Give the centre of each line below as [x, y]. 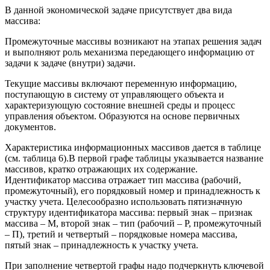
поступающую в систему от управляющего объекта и [115, 95]
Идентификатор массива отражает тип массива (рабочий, [123, 180]
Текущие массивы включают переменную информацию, [121, 84]
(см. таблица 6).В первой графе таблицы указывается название [134, 159]
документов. [30, 127]
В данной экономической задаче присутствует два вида [118, 10]
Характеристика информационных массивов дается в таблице [133, 148]
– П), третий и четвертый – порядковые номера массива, [121, 234]
